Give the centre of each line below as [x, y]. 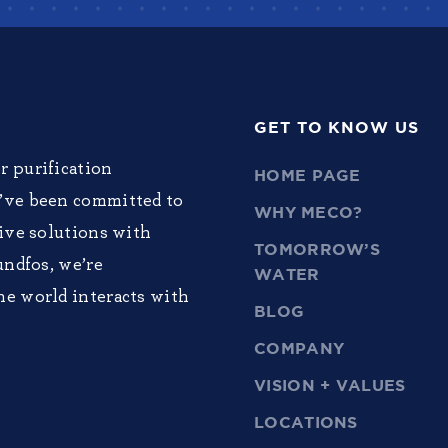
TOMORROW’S [317, 250]
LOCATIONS [306, 423]
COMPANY [299, 349]
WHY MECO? [308, 213]
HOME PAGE [307, 176]
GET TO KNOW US [336, 128]
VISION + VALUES [330, 386]
